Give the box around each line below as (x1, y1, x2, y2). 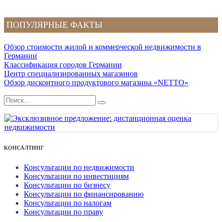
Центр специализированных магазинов (4, 69, 138, 78)
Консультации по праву (24, 208, 103, 217)
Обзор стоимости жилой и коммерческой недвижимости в (4, 43, 201, 52)
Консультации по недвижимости (24, 163, 134, 172)
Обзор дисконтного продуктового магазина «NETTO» (4, 78, 188, 87)
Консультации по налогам (24, 199, 111, 208)
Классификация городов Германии (4, 60, 122, 69)
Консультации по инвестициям (24, 172, 129, 181)
